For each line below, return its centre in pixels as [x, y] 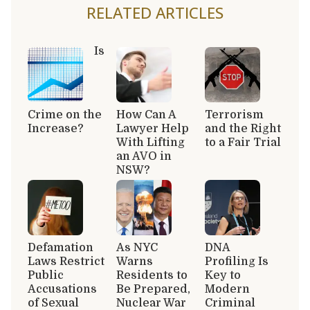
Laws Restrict [66, 261]
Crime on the [65, 115]
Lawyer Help [153, 128]
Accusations [62, 289]
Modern [227, 289]
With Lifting [151, 142]
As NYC [137, 247]
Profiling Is [237, 261]
